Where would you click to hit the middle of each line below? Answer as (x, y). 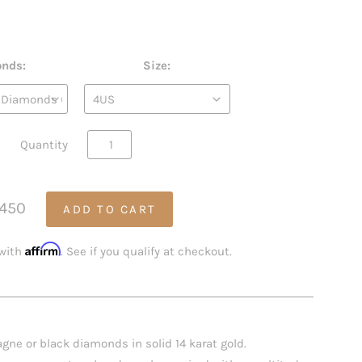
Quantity (44, 144)
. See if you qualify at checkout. (147, 251)
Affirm (43, 248)
